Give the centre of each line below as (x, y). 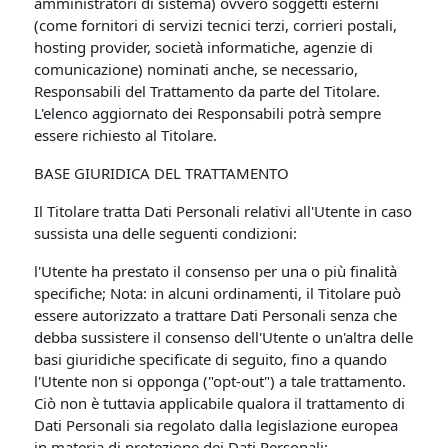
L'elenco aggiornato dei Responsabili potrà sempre (208, 113)
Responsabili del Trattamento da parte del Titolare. (207, 91)
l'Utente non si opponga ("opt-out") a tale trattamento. (220, 381)
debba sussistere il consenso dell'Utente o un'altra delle (224, 337)
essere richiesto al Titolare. (126, 135)
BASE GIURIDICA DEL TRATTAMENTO (162, 173)
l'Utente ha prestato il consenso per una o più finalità (216, 271)
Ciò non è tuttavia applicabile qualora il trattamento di (220, 403)
